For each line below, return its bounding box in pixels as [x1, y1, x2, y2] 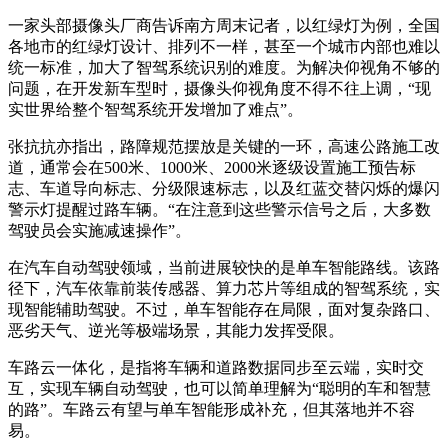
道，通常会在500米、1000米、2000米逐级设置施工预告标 [8, 159, 416, 177]
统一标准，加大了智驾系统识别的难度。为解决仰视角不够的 [8, 59, 440, 77]
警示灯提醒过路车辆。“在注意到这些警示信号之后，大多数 [8, 201, 431, 219]
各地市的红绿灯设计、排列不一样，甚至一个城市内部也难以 [8, 38, 440, 56]
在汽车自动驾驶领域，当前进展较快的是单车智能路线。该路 [8, 259, 440, 277]
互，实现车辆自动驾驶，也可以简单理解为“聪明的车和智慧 [8, 380, 431, 398]
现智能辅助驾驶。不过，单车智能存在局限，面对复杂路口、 [8, 301, 440, 319]
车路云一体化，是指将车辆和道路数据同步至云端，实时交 [8, 359, 424, 377]
